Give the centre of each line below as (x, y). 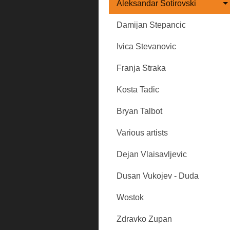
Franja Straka (141, 68)
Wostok (130, 197)
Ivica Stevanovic (146, 46)
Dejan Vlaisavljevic (152, 154)
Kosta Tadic (138, 90)
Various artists (142, 133)
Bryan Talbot (139, 111)
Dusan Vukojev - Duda (158, 176)
